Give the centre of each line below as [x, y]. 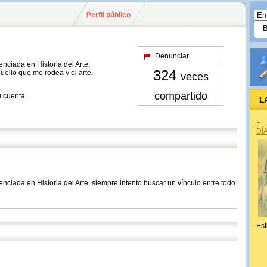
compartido [181, 96]
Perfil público [108, 15]
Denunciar [172, 56]
